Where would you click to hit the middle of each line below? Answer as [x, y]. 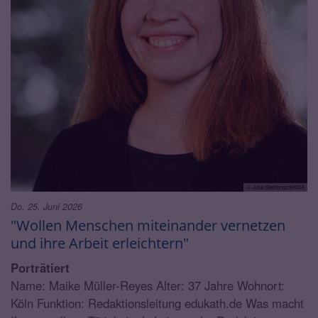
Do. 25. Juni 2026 [46, 206]
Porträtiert [40, 267]
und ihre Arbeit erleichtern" [100, 242]
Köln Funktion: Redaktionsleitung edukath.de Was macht [157, 303]
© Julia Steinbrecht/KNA [275, 187]
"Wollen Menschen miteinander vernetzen [148, 225]
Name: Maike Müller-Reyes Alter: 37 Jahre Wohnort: [148, 285]
